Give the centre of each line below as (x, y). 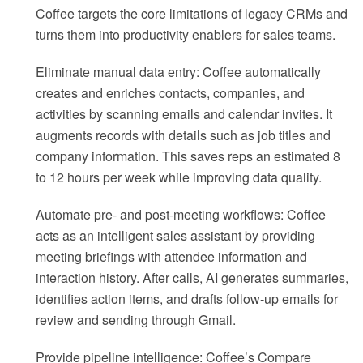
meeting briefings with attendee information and (171, 257)
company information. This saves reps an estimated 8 (188, 156)
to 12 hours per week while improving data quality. (179, 177)
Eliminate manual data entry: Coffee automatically (178, 72)
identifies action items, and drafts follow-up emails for (187, 299)
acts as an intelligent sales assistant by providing (175, 236)
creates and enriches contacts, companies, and (170, 93)
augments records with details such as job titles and (183, 135)
